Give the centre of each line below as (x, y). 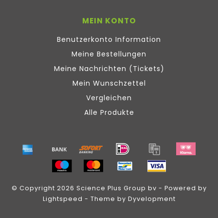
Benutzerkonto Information (109, 40)
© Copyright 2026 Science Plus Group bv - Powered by (109, 188)
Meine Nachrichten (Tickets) (109, 69)
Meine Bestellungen (109, 54)
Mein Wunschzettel (109, 83)
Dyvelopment (152, 199)
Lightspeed (63, 199)
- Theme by (105, 199)
